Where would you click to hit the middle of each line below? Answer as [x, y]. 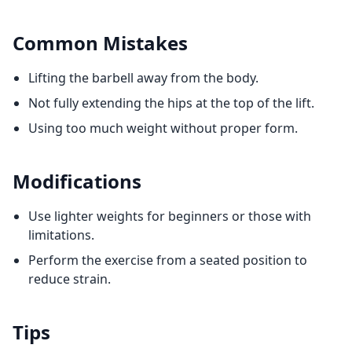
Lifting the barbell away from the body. [143, 78]
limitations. [61, 235]
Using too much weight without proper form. [163, 128]
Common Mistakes [100, 43]
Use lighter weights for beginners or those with [170, 216]
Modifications [77, 181]
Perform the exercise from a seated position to [168, 260]
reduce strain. [70, 279]
